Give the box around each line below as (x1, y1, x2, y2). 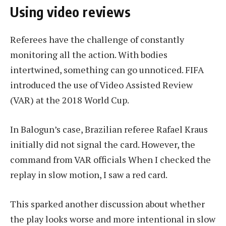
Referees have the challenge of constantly (10, 33, 184, 46)
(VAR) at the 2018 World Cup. (10, 94, 129, 106)
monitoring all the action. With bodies (10, 48, 167, 61)
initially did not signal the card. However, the (10, 138, 195, 151)
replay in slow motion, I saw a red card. (10, 168, 167, 181)
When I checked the (126, 153, 211, 166)
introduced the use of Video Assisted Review (10, 79, 193, 91)
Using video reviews (10, 3, 131, 21)
